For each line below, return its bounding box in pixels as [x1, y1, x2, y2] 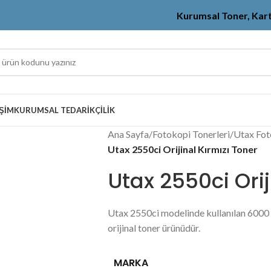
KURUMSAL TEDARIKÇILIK [14, 105, 115, 115]
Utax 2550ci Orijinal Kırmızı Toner [107, 143, 258, 155]
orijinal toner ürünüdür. [107, 222, 200, 233]
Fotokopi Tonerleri [152, 128, 230, 140]
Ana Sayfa [107, 128, 149, 140]
